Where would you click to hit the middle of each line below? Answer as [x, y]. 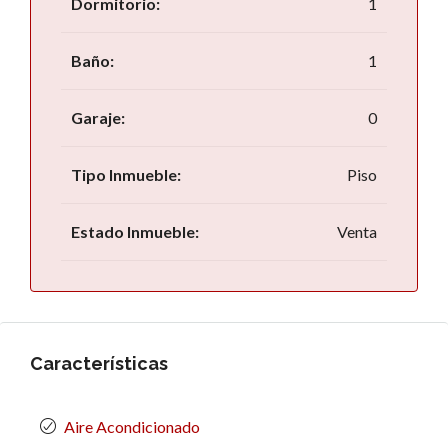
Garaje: [98, 117]
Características [99, 363]
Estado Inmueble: [135, 231]
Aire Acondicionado [132, 426]
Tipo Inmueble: [126, 174]
